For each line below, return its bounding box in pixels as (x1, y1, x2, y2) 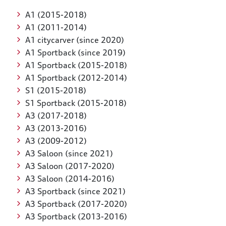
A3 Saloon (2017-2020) (25, 161, 115, 172)
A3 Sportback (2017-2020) (25, 199, 127, 209)
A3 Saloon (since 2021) (25, 148, 113, 159)
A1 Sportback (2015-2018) (25, 60, 127, 71)
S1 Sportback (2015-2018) (25, 98, 127, 108)
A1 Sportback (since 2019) (25, 47, 126, 58)
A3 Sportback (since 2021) (25, 186, 126, 197)
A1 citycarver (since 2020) (25, 35, 124, 45)
